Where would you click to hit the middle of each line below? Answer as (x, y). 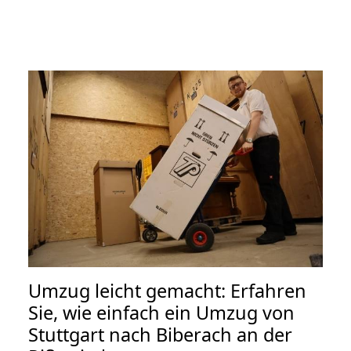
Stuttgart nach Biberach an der (160, 334)
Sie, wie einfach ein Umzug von (161, 312)
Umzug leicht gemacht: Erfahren (167, 290)
